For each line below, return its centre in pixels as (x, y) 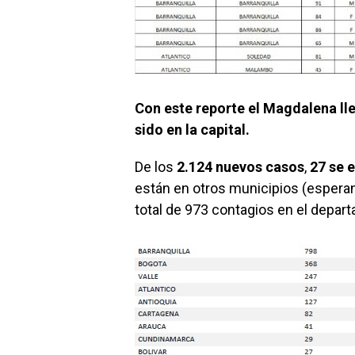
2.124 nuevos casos (240, 167)
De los (156, 167)
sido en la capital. (192, 130)
